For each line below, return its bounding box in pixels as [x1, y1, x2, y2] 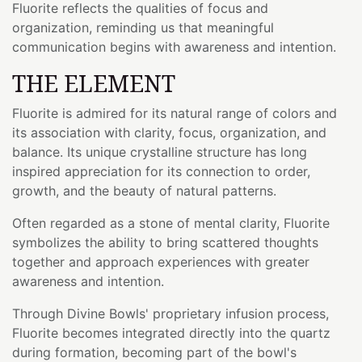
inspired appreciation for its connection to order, [12, 162, 310, 179]
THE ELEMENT [12, 66, 175, 99]
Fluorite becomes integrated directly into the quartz [12, 324, 330, 341]
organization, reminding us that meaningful [12, 19, 274, 36]
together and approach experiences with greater [12, 253, 309, 270]
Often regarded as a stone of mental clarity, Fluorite [12, 214, 330, 231]
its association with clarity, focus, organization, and [12, 124, 326, 141]
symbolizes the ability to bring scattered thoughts [12, 234, 318, 250]
